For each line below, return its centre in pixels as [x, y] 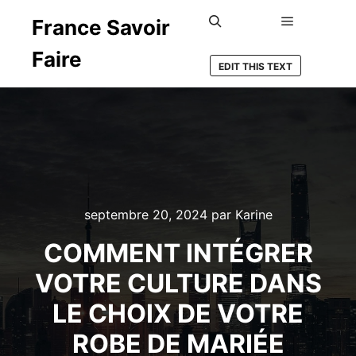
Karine [253, 215]
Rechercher [244, 42]
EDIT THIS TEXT [256, 66]
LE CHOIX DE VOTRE [178, 313]
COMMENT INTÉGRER [178, 253]
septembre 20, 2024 [145, 215]
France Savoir [101, 27]
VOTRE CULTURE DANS [178, 283]
